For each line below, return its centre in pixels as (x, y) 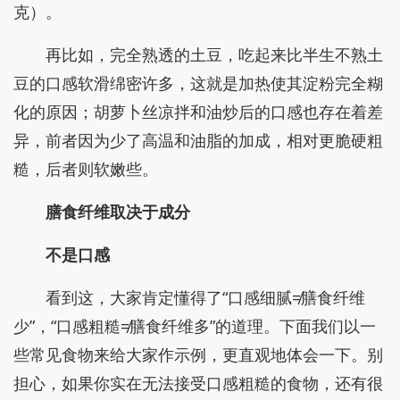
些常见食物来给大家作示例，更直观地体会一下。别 (198, 354)
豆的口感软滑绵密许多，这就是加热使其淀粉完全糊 (198, 83)
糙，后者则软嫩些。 (86, 169)
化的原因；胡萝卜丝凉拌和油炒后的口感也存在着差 (198, 112)
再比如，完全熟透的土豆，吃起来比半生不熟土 (214, 54)
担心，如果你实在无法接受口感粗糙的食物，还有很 (198, 383)
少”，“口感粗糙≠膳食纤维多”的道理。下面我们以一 (195, 326)
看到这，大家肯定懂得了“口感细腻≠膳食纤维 (205, 297)
